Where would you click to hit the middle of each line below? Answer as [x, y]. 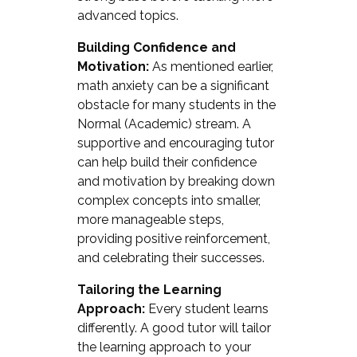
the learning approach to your [164, 347]
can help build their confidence [167, 162]
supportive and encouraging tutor [175, 143]
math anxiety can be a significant [173, 85]
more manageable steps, [150, 219]
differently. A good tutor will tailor [174, 328]
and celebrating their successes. [171, 257]
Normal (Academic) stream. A [164, 124]
